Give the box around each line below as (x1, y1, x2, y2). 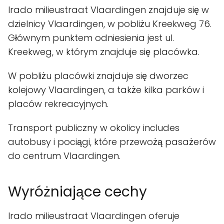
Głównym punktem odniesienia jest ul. (8, 31, 174, 44)
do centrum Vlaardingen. (8, 149, 120, 162)
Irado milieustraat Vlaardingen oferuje (8, 209, 179, 222)
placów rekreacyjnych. (8, 97, 108, 110)
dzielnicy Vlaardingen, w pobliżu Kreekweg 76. (8, 17, 211, 30)
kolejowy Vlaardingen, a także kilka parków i (8, 83, 204, 96)
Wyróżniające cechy (8, 182, 147, 201)
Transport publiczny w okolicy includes (8, 121, 179, 134)
